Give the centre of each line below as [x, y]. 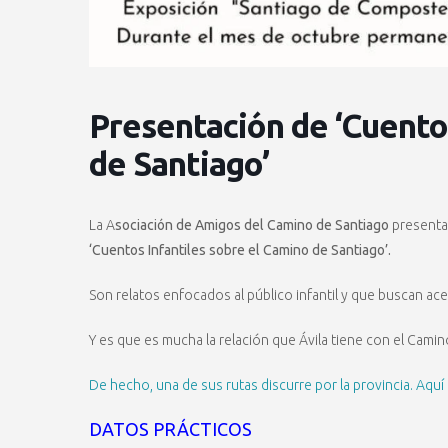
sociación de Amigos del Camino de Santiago [252, 225]
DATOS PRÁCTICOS [170, 429]
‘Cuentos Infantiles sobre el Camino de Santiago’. [240, 250]
